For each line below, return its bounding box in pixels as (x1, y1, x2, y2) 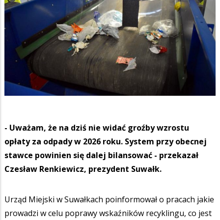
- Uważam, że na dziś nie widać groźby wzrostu (4, 122, 189, 133)
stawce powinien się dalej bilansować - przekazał (4, 149, 198, 161)
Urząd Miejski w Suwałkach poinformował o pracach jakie (4, 193, 214, 205)
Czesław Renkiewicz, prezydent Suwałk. (4, 163, 162, 174)
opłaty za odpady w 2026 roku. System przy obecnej (4, 136, 207, 147)
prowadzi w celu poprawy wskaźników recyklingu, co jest (4, 207, 212, 219)
